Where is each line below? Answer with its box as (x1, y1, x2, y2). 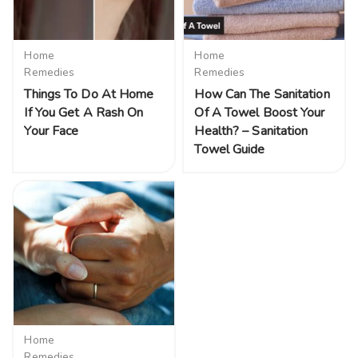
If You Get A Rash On (24, 103, 144, 121)
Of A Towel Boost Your (194, 103, 325, 121)
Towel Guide (194, 140, 265, 158)
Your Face (24, 121, 79, 140)
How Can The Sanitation (194, 85, 330, 103)
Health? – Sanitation (194, 121, 308, 140)
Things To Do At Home (24, 85, 154, 103)
